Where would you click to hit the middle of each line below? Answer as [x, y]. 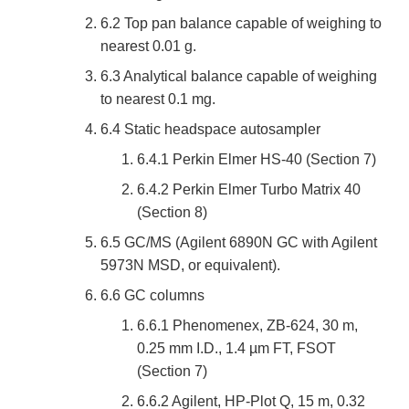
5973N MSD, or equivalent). [190, 266]
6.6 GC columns [152, 296]
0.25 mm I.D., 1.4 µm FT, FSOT [236, 349]
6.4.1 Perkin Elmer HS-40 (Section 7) [257, 160]
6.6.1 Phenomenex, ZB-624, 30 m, [247, 326]
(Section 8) [172, 213]
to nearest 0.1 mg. [158, 100]
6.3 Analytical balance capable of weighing [239, 77]
